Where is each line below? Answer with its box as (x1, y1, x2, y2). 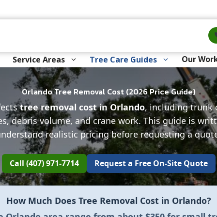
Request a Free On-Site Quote (94, 157, 208, 169)
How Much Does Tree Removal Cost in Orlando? (6, 194, 211, 206)
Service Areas (12, 54, 65, 65)
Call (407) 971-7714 (9, 157, 79, 169)
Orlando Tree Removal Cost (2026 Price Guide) (21, 85, 196, 97)
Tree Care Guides (89, 54, 157, 65)
